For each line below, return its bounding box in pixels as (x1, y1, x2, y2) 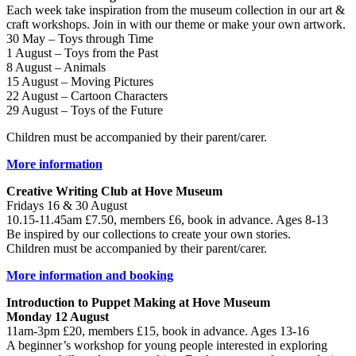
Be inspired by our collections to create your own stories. (6, 227, 291, 242)
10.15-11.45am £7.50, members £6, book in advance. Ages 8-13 (6, 213, 328, 227)
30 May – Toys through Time (6, 32, 153, 46)
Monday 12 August (6, 310, 109, 324)
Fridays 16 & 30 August (6, 199, 127, 213)
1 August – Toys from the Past (6, 46, 158, 60)
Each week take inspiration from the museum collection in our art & (6, 3, 345, 17)
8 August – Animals (6, 60, 106, 75)
